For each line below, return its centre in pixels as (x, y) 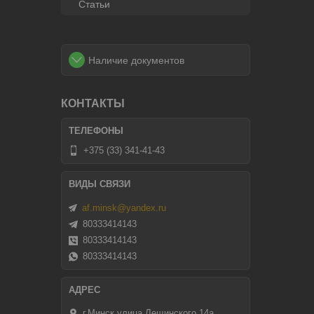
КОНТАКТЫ (93, 103)
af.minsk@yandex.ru (124, 207)
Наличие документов (136, 60)
